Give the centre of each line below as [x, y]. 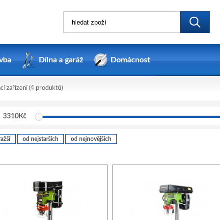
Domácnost [130, 60]
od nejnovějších [91, 139]
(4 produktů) [45, 88]
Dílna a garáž [61, 60]
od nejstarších [41, 139]
